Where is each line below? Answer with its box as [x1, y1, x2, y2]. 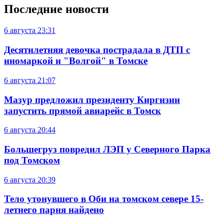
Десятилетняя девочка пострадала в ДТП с [4, 44, 190, 55]
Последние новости [4, 2, 109, 16]
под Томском [4, 154, 60, 165]
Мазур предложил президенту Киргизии [4, 94, 180, 105]
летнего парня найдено [4, 204, 104, 215]
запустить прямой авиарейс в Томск [4, 105, 161, 116]
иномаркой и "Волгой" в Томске [4, 55, 147, 66]
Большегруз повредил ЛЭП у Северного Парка [4, 143, 210, 154]
